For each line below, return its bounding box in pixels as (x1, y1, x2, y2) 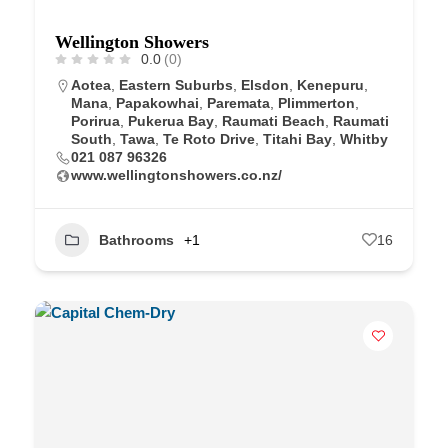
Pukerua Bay (128, 112, 214, 129)
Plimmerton (278, 94, 355, 111)
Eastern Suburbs (119, 76, 233, 93)
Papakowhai (116, 94, 199, 111)
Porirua (71, 112, 120, 129)
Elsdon (241, 76, 289, 93)
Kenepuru (297, 76, 364, 93)
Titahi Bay (263, 130, 332, 147)
